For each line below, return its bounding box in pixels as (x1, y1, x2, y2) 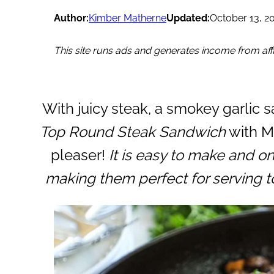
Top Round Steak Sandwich (40, 122, 226, 141)
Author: (54, 12, 89, 24)
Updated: (166, 12, 210, 24)
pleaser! (51, 146, 109, 164)
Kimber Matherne (89, 12, 166, 24)
